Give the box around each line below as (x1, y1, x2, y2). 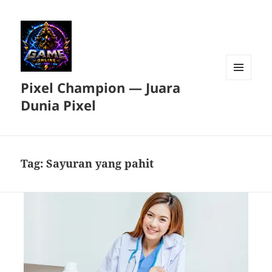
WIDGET (226, 100, 256, 111)
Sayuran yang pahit (46, 156, 154, 171)
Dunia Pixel (21, 96, 97, 115)
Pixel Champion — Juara (21, 78, 181, 97)
